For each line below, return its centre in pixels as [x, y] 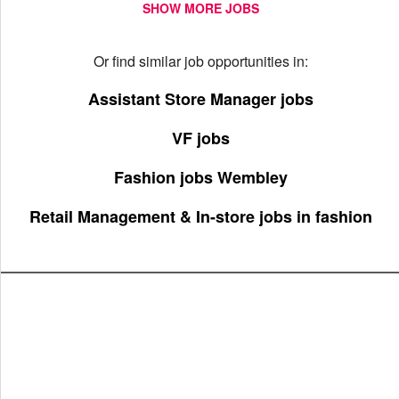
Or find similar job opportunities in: [200, 61]
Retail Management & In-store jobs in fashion [200, 216]
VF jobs [200, 138]
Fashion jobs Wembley [200, 177]
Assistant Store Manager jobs [200, 99]
